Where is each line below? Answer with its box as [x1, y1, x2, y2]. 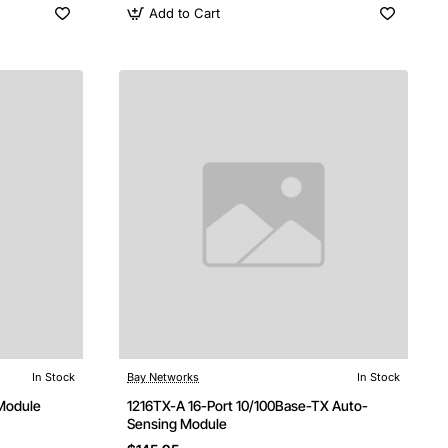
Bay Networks [127, 370, 199, 384]
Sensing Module [127, 415, 227, 432]
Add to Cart [149, 5, 221, 21]
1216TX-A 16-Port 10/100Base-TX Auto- [127, 397, 369, 414]
